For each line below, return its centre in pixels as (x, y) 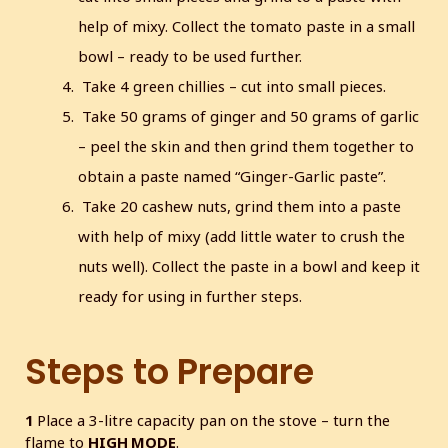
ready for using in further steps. (190, 296)
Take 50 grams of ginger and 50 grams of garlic (249, 116)
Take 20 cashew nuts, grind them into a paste (240, 206)
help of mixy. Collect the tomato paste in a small (247, 26)
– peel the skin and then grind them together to (246, 146)
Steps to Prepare (169, 371)
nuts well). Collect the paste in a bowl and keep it (249, 266)
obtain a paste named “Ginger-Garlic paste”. (232, 176)
